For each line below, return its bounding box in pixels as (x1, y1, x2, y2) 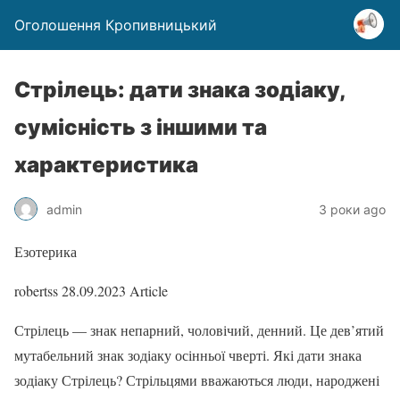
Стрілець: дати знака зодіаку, (14, 77, 346, 103)
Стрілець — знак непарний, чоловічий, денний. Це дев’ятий (14, 321, 384, 339)
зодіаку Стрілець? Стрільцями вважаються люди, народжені (14, 371, 379, 389)
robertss (14, 281, 58, 300)
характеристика (14, 152, 198, 178)
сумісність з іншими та (14, 114, 267, 140)
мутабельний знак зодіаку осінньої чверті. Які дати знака (14, 346, 362, 364)
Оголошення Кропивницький (14, 16, 217, 34)
